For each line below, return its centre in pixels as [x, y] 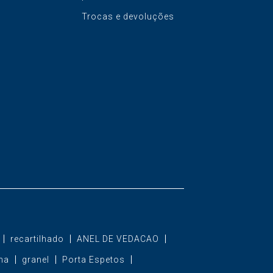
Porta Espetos [93, 259]
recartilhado [37, 239]
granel [35, 259]
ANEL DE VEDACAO [118, 239]
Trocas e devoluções [128, 16]
